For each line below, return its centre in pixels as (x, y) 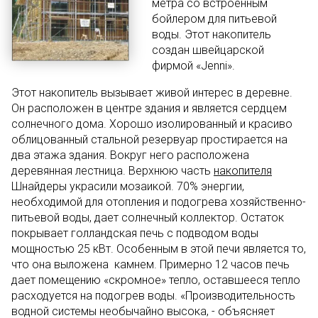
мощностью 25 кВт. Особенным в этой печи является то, (159, 249)
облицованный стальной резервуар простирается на (149, 139)
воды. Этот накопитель (212, 34)
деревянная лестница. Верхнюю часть (113, 171)
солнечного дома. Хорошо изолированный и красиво (152, 124)
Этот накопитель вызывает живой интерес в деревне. (152, 93)
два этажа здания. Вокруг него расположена (130, 155)
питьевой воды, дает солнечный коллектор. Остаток (148, 218)
